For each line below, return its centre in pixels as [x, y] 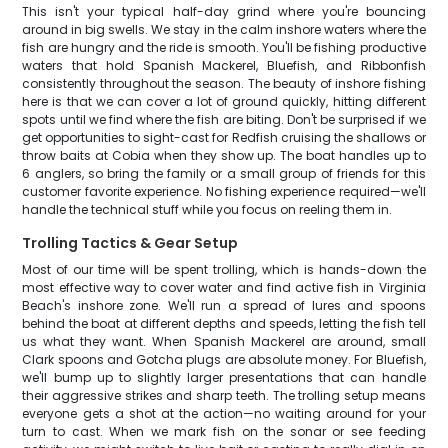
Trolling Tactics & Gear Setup [130, 243]
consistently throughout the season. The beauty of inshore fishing [224, 83]
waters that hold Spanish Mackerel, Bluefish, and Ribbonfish [224, 65]
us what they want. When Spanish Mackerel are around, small [224, 341]
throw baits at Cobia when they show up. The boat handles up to [224, 155]
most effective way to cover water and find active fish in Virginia [224, 287]
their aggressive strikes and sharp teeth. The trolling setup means [224, 395]
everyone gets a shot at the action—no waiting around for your [224, 413]
